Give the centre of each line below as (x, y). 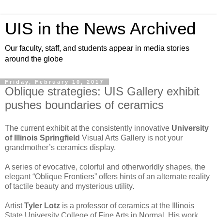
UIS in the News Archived (100, 29)
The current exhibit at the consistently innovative (88, 128)
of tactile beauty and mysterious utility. (70, 186)
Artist (15, 205)
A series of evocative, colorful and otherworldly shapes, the (105, 167)
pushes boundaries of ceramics (84, 105)
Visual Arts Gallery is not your (131, 138)
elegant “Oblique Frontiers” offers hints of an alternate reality (107, 176)
